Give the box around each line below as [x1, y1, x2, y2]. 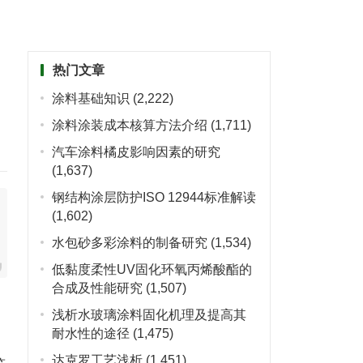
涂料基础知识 [51, 92, 130, 105]
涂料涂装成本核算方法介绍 [51, 118, 207, 132]
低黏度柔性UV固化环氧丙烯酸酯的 [51, 263, 252, 276]
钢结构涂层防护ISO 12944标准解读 [51, 190, 256, 204]
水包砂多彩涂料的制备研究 [51, 236, 207, 250]
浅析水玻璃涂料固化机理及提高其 [51, 308, 246, 322]
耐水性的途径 [51, 327, 130, 340]
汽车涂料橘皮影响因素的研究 [51, 145, 220, 159]
